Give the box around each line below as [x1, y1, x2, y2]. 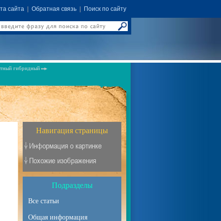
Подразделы [51, 181, 93, 189]
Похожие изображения [29, 155, 96, 165]
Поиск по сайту [84, 5, 126, 12]
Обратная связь [32, 5, 76, 12]
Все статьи [28, 197, 59, 205]
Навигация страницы [36, 126, 108, 135]
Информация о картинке [29, 141, 102, 150]
